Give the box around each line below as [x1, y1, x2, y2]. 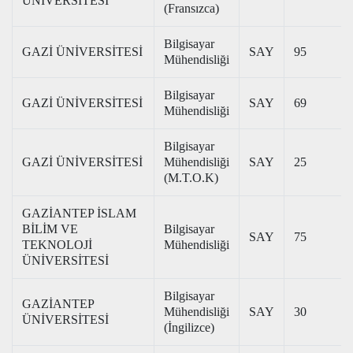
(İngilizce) [164, 321, 214, 334]
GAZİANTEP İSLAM [22, 206, 136, 220]
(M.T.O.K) [164, 171, 218, 184]
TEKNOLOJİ [22, 238, 92, 251]
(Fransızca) [164, 2, 219, 15]
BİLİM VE [22, 222, 78, 236]
